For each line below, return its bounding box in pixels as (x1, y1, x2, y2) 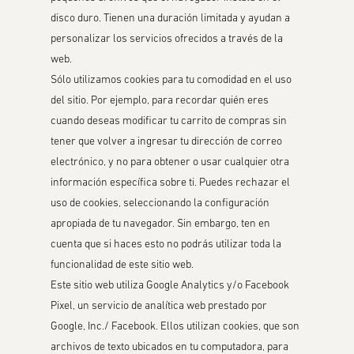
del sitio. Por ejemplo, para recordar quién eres (51, 95, 269, 107)
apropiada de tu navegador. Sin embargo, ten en (51, 218, 271, 230)
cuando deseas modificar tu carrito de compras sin (51, 115, 288, 127)
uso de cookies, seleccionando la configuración (51, 198, 270, 209)
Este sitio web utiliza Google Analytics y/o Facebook (51, 280, 290, 292)
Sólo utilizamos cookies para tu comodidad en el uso (51, 74, 292, 86)
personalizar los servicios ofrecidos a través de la (51, 33, 284, 45)
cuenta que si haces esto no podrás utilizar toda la (51, 239, 282, 250)
